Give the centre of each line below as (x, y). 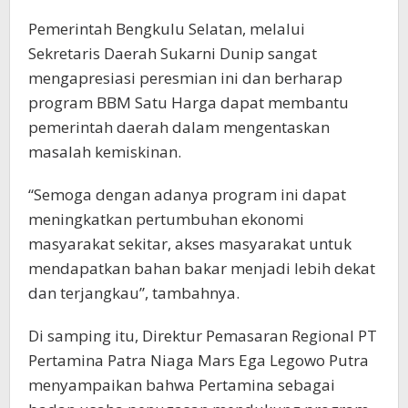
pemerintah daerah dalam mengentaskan (179, 127)
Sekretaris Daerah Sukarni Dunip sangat (173, 53)
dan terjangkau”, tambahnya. (134, 293)
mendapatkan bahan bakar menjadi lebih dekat (202, 268)
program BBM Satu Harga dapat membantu (189, 102)
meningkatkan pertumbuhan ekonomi (166, 219)
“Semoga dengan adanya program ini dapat (187, 194)
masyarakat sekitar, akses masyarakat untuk (190, 244)
